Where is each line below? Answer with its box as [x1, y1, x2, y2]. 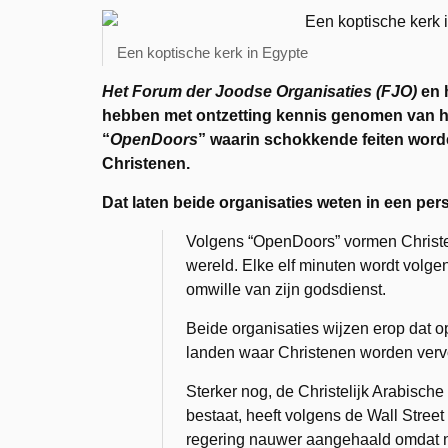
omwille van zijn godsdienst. [186, 281, 386, 298]
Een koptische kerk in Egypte [117, 43, 308, 61]
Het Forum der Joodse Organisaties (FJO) [102, 83, 421, 100]
